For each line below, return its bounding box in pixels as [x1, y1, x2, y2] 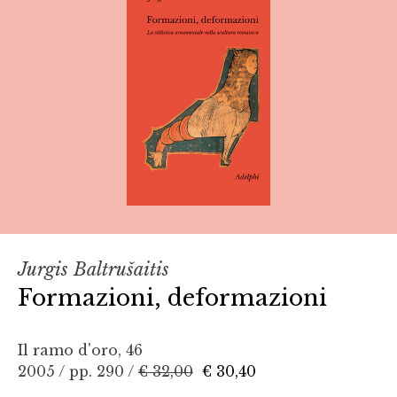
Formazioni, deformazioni [18, 283, 327, 312]
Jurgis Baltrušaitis [18, 258, 169, 280]
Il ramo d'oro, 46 [18, 340, 143, 359]
